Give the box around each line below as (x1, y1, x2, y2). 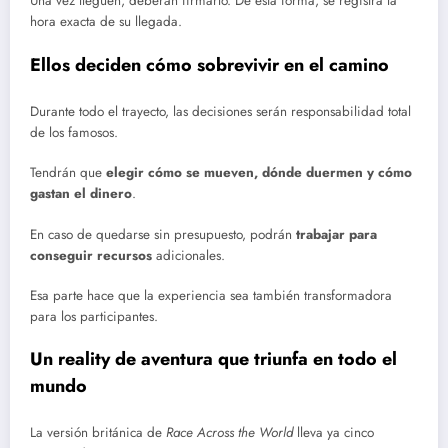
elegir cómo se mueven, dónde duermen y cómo (106, 163, 412, 183)
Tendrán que (30, 163, 106, 183)
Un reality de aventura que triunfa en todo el (30, 345, 397, 372)
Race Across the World (166, 423, 293, 443)
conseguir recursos (30, 245, 152, 265)
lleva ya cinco (293, 423, 374, 443)
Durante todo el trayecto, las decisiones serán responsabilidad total (30, 102, 411, 122)
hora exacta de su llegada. (30, 12, 182, 32)
